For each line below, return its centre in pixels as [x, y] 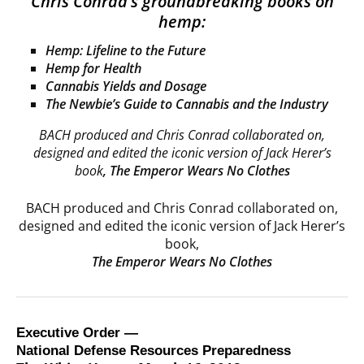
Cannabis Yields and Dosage [126, 87]
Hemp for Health [93, 69]
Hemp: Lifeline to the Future [126, 51]
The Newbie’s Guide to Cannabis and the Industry [187, 104]
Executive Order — [77, 333]
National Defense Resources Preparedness [154, 351]
